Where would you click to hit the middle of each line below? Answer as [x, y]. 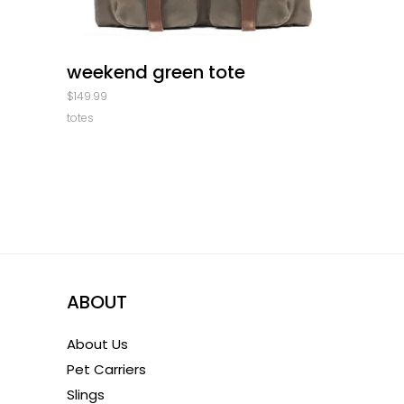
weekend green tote [156, 72]
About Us [97, 344]
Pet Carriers [106, 369]
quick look [202, 54]
